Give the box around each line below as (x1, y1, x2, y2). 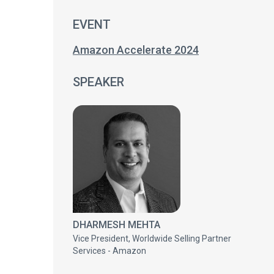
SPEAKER (73, 75, 124, 89)
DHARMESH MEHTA (73, 219, 160, 231)
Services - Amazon (73, 246, 146, 256)
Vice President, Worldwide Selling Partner (73, 234, 231, 243)
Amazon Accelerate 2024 (73, 43, 199, 56)
